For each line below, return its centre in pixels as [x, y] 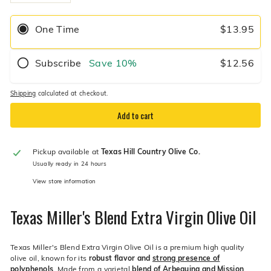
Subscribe [60, 63]
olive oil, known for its [50, 257]
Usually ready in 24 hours [70, 163]
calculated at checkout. [72, 93]
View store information [64, 181]
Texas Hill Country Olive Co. [150, 151]
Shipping [23, 93]
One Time [57, 29]
